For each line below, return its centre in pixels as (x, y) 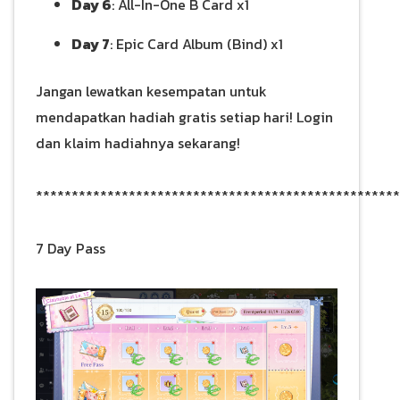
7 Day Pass (71, 249)
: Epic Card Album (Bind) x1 (196, 44)
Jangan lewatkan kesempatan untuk (151, 92)
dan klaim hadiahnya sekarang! (138, 143)
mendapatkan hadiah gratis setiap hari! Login (184, 117)
